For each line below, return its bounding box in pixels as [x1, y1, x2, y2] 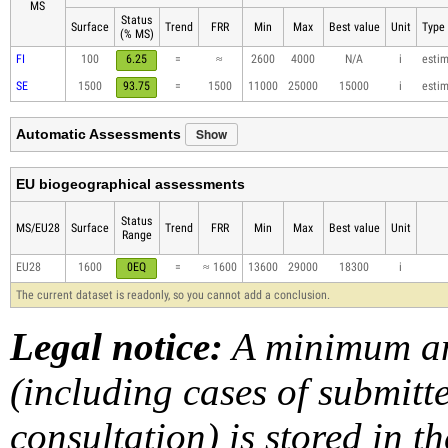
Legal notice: [9, 325, 223, 369]
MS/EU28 [15, 221, 60, 236]
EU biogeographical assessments [15, 176, 245, 193]
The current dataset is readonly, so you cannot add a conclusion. [15, 288, 330, 303]
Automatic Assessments [15, 126, 185, 143]
